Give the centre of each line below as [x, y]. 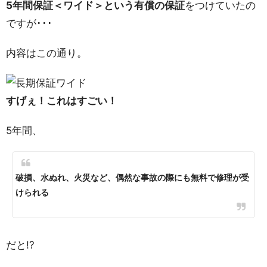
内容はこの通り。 [46, 53]
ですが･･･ [29, 23]
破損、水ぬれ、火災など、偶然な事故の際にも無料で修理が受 [132, 177]
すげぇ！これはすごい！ [62, 101]
